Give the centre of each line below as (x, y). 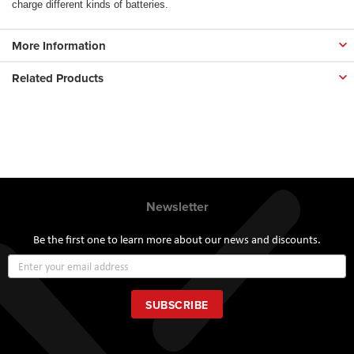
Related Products (58, 78)
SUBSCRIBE (177, 305)
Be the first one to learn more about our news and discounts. (177, 240)
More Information (59, 45)
